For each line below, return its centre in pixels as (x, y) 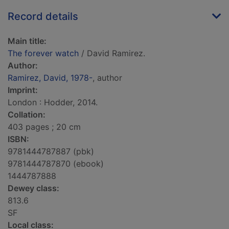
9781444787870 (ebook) (56, 164)
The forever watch (43, 53)
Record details (43, 17)
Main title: (27, 41)
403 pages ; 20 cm (44, 127)
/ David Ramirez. (112, 53)
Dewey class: (33, 188)
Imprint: (23, 90)
